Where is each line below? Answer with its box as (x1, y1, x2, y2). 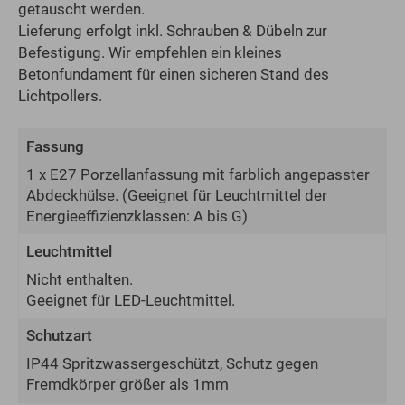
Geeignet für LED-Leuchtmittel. (26, 291, 235, 310)
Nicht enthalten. (26, 270, 133, 289)
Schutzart (26, 326, 92, 345)
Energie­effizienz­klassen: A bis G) (26, 207, 248, 226)
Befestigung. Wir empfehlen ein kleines (18, 43, 282, 62)
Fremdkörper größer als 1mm (26, 375, 229, 394)
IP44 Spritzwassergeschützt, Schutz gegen (26, 354, 318, 373)
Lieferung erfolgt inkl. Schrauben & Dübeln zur (18, 22, 327, 41)
